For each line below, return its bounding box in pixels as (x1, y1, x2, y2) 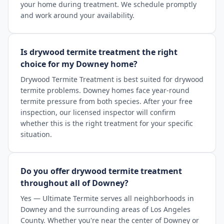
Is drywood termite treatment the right (20, 46, 177, 57)
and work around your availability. (20, 10, 134, 20)
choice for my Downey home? (20, 58, 137, 69)
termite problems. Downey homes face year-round (20, 85, 189, 95)
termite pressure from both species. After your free (20, 96, 192, 106)
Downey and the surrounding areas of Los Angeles (20, 204, 190, 214)
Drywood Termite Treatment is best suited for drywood (20, 74, 203, 84)
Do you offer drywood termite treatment (20, 165, 182, 176)
